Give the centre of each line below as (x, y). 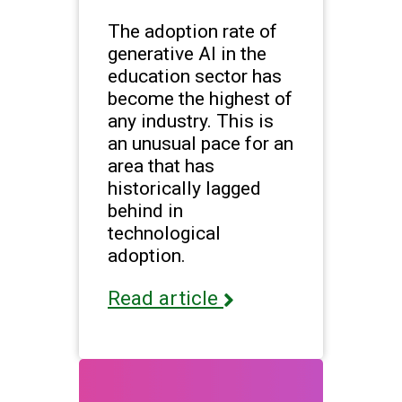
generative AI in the (187, 53)
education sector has (195, 75)
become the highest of (200, 98)
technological (164, 232)
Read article (166, 298)
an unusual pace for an (201, 143)
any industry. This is (191, 120)
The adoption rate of (192, 31)
